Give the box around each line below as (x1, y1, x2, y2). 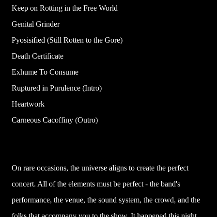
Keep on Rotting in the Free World (12, 4, 118, 12)
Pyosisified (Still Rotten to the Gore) (12, 36, 123, 44)
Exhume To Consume (12, 68, 78, 76)
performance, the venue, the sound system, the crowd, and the (12, 196, 200, 204)
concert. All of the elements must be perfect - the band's (12, 180, 180, 188)
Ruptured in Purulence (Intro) (12, 84, 102, 92)
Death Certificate (12, 52, 63, 60)
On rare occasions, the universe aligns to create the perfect (12, 164, 188, 172)
